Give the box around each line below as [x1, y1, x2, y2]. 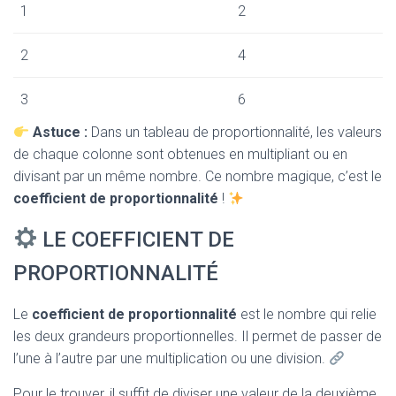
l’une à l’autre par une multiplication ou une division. [13, 350, 329, 367]
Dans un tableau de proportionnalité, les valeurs [88, 124, 383, 141]
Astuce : [33, 124, 88, 141]
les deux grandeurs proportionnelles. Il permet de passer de [13, 328, 382, 345]
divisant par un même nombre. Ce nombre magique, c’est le [13, 168, 382, 185]
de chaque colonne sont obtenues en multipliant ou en [13, 146, 347, 163]
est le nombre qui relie [237, 306, 377, 323]
